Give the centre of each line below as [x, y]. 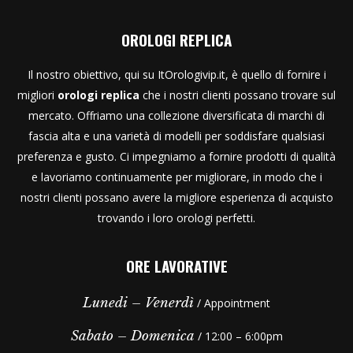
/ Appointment [232, 303]
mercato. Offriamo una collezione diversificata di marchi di [176, 116]
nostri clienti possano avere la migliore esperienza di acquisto [176, 198]
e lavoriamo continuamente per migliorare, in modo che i [176, 177]
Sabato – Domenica [132, 336]
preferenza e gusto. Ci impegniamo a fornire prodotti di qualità [176, 157]
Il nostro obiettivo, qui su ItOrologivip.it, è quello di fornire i [176, 75]
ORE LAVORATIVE [176, 266]
